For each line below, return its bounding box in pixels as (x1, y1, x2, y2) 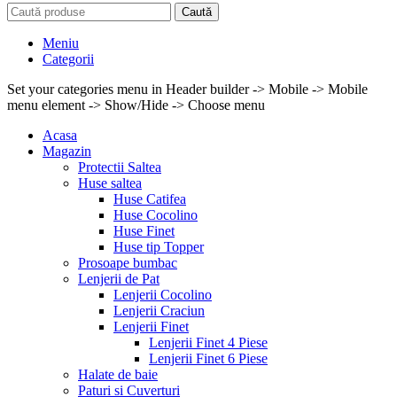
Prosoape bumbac (78, 255, 177, 270)
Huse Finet (113, 223, 175, 238)
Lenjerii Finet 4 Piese (149, 335, 268, 350)
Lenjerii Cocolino (113, 287, 212, 302)
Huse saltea (78, 175, 142, 191)
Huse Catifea (113, 191, 186, 206)
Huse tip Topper (113, 239, 204, 254)
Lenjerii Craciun (113, 303, 205, 318)
